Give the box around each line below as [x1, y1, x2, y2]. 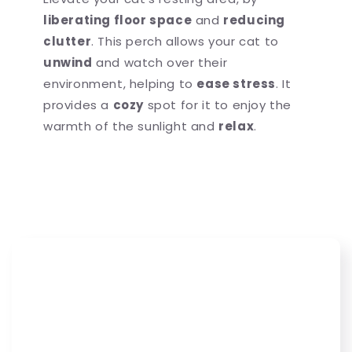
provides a [43, 96, 113, 113]
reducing [223, 11, 286, 28]
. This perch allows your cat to [91, 32, 279, 49]
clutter [43, 32, 92, 49]
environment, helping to [43, 75, 197, 92]
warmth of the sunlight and [43, 117, 219, 134]
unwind [43, 53, 93, 71]
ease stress [196, 75, 277, 92]
